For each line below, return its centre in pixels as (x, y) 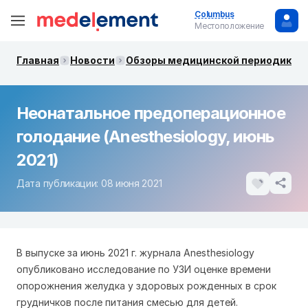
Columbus (214, 14)
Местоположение (229, 26)
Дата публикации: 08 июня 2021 (89, 183)
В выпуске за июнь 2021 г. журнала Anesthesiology (135, 253)
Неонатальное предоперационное (151, 113)
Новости (92, 60)
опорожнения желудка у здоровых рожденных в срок (146, 286)
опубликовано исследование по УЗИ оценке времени (144, 269)
